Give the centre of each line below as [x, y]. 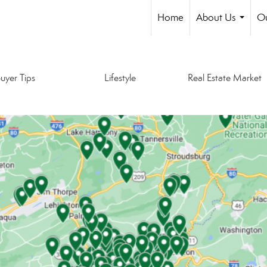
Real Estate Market [225, 77]
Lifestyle [120, 77]
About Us [216, 18]
